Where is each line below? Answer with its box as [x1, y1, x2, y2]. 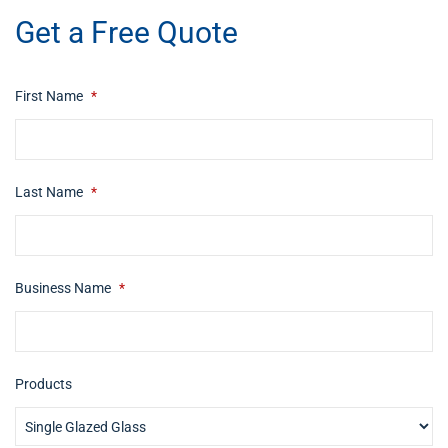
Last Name [15, 184, 86, 200]
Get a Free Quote [15, 15, 238, 50]
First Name [15, 88, 86, 104]
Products [15, 376, 72, 392]
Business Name [15, 280, 114, 296]
